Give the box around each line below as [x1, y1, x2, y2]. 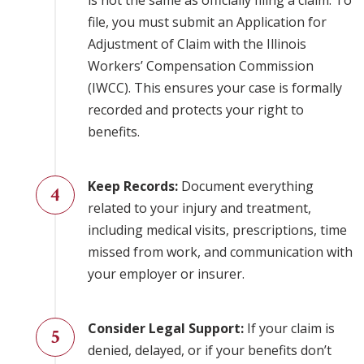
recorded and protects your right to [88, 101, 304, 119]
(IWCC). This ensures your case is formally [88, 79, 342, 97]
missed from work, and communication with [88, 243, 353, 262]
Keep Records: [88, 177, 178, 196]
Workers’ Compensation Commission [88, 57, 314, 76]
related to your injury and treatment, [88, 199, 311, 218]
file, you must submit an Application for [88, 13, 327, 32]
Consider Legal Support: [88, 319, 244, 338]
